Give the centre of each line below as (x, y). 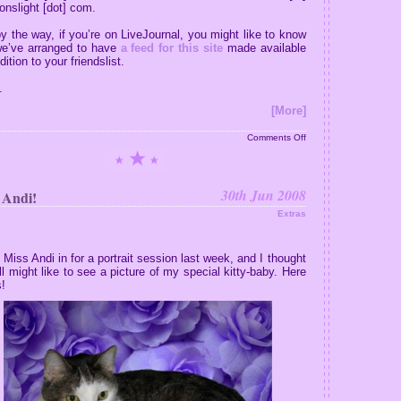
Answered (325, 163)
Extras (291, 213)
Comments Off (276, 137)
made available (264, 48)
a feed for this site (171, 48)
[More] (288, 111)
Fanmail (321, 154)
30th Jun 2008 (263, 195)
